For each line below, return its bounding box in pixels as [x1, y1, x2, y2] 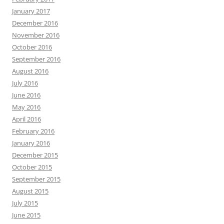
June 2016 [12, 90, 40, 99]
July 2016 [12, 78, 38, 87]
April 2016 [12, 114, 41, 123]
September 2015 [12, 174, 60, 183]
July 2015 [12, 198, 38, 207]
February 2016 [12, 126, 54, 135]
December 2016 [12, 18, 58, 27]
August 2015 [12, 186, 48, 195]
